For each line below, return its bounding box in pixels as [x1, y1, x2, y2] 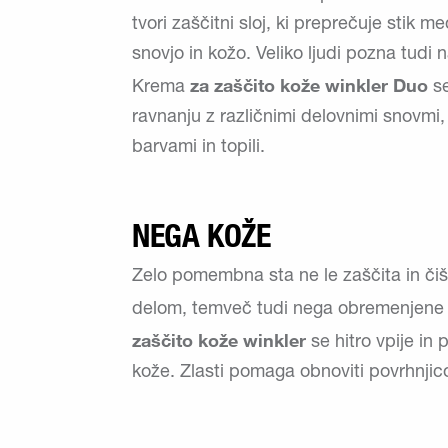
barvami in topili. [132, 139, 265, 157]
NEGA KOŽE [132, 216, 271, 256]
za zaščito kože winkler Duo [190, 74, 428, 96]
